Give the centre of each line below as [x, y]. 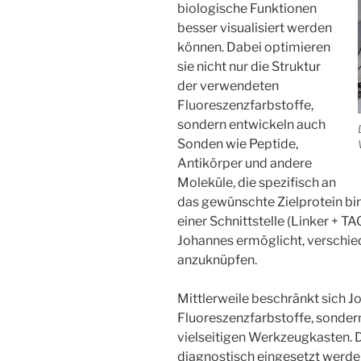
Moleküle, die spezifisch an [257, 183]
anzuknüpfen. [217, 260]
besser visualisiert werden [255, 28]
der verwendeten [228, 86]
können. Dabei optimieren [254, 47]
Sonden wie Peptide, [238, 144]
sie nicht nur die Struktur [249, 66]
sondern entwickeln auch [251, 124]
